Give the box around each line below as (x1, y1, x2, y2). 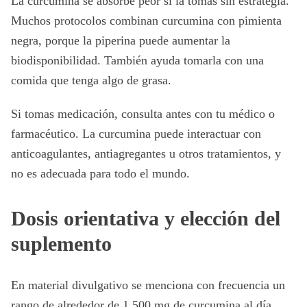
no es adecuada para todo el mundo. (11, 167, 190, 180)
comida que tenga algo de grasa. (11, 73, 171, 87)
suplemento (11, 232, 112, 255)
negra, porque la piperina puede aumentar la (11, 34, 230, 47)
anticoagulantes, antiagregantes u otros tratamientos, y (11, 147, 281, 160)
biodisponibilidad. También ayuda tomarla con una (11, 53, 264, 67)
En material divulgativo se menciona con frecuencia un (11, 278, 285, 292)
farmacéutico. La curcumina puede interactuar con (11, 127, 261, 140)
